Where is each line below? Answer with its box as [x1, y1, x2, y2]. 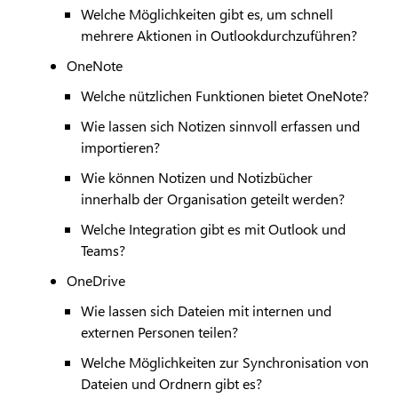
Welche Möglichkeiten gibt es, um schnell [80, 4, 333, 24]
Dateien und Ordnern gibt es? [80, 374, 262, 394]
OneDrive [66, 271, 125, 291]
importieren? [80, 138, 160, 157]
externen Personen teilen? [80, 322, 238, 342]
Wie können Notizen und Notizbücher [80, 168, 313, 187]
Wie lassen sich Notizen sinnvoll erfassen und [80, 116, 360, 136]
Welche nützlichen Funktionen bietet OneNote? [80, 86, 369, 106]
